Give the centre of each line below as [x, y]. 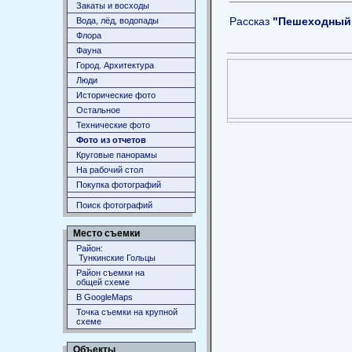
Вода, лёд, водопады [117, 20]
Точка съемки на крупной [127, 312]
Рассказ [251, 21]
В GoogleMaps [104, 297]
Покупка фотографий [119, 185]
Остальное [98, 110]
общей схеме [103, 282]
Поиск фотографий [114, 205]
